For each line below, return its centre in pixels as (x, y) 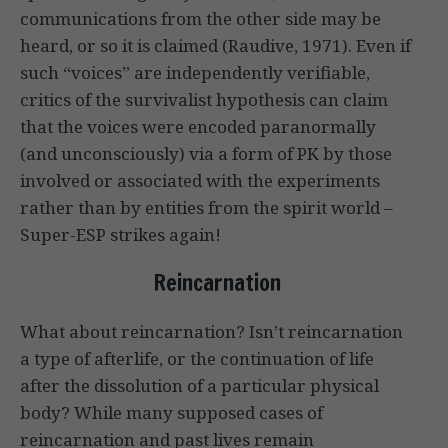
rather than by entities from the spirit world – (206, 208)
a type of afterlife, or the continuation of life (197, 359)
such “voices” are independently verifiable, (195, 73)
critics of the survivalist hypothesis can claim (204, 100)
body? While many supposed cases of (171, 413)
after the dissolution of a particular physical (199, 386)
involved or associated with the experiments (200, 181)
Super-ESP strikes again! (120, 235)
